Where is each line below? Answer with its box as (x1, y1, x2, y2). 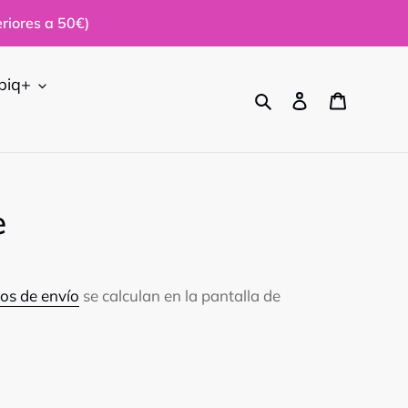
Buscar (274, 87, 327, 108)
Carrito (346, 87, 398, 108)
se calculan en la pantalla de (79, 286, 280, 306)
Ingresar (308, 87, 372, 108)
